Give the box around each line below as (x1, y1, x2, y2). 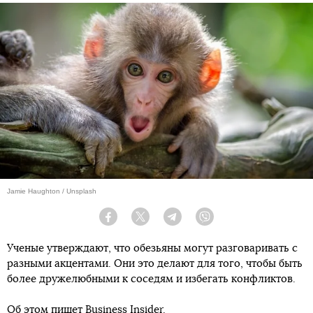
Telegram (182, 217, 213, 226)
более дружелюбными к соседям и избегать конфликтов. (7, 274, 296, 285)
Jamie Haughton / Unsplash (7, 187, 96, 196)
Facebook (117, 217, 152, 226)
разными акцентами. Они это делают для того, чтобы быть (7, 259, 303, 270)
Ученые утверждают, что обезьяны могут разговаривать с (7, 243, 298, 254)
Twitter (150, 217, 172, 226)
